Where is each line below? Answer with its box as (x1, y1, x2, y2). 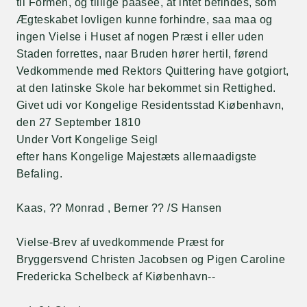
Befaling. (16, 168, 63, 180)
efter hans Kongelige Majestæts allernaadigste (16, 151, 257, 162)
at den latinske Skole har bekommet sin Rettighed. (16, 82, 276, 94)
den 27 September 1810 (16, 116, 141, 128)
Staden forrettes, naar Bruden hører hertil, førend (16, 48, 269, 60)
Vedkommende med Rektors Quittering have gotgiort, (16, 65, 289, 77)
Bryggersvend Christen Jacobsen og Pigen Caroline (16, 254, 286, 265)
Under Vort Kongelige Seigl (16, 134, 158, 145)
